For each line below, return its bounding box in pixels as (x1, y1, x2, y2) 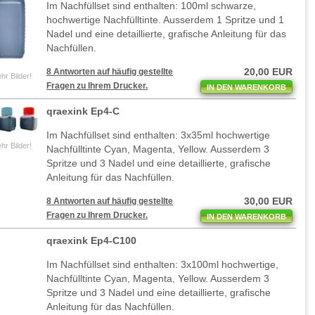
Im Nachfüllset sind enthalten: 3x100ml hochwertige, (46, 259, 278, 271)
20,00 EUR (244, 66, 292, 78)
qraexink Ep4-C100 (46, 235, 136, 247)
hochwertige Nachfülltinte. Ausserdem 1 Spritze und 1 (46, 14, 284, 26)
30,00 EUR (244, 195, 292, 207)
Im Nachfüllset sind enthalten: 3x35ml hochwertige (46, 129, 270, 141)
